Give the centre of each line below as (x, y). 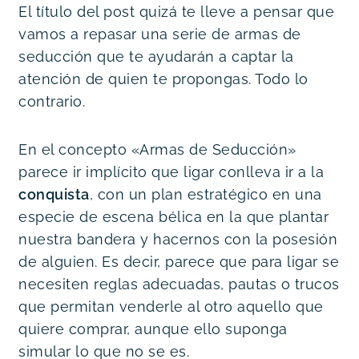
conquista (54, 194)
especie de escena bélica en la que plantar (173, 216)
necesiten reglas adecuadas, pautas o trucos (179, 284)
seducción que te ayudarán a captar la (156, 56)
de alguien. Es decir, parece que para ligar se (179, 261)
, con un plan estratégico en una (206, 194)
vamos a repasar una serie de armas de (160, 34)
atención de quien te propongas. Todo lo (163, 79)
